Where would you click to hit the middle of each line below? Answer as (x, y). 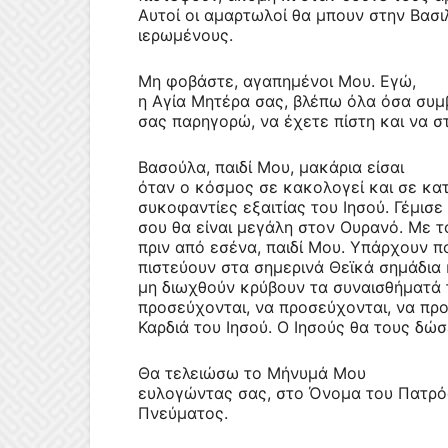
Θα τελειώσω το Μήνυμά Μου (252, 373)
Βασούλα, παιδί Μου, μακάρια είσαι (271, 167)
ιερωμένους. (188, 35)
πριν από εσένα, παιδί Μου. (241, 247)
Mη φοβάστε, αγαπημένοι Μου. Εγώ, (277, 81)
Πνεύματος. (185, 413)
